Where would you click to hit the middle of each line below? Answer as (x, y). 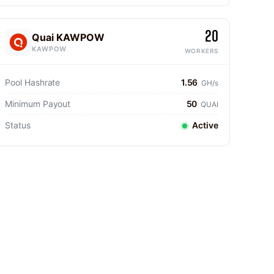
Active (204, 125)
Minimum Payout (38, 104)
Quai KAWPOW (68, 37)
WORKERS (201, 51)
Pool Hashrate (33, 82)
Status (18, 125)
